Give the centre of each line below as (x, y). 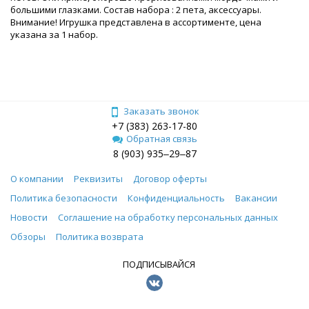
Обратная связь (161, 138)
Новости (29, 217)
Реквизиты (98, 178)
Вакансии (256, 198)
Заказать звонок (161, 111)
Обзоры (28, 236)
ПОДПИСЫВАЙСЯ (154, 264)
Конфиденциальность (176, 198)
